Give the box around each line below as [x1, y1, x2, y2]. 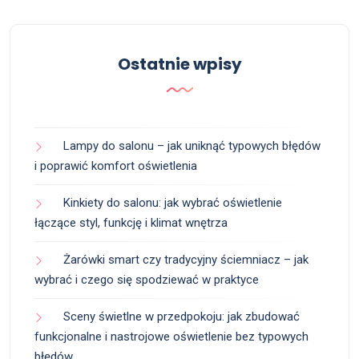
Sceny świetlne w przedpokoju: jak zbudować [63, 309, 300, 325]
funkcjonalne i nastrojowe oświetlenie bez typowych [34, 329, 309, 345]
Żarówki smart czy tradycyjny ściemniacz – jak [63, 252, 309, 268]
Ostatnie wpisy [117, 53, 242, 76]
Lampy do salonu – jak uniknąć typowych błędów [63, 139, 321, 154]
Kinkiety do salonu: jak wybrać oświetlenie [63, 196, 282, 211]
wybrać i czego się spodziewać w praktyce [34, 272, 259, 288]
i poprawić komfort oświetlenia [34, 159, 197, 174]
